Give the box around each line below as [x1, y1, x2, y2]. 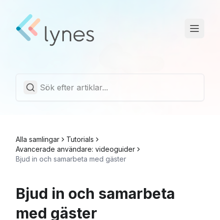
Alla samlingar [16, 135, 59, 144]
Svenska [34, 99, 62, 108]
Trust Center [16, 75, 63, 85]
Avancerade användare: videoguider [16, 145, 135, 154]
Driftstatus [16, 55, 54, 65]
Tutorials [66, 135, 94, 144]
